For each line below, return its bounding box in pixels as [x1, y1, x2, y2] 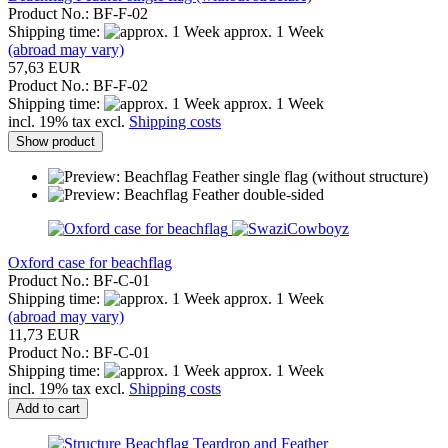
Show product [16, 133, 95, 149]
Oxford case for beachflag [8, 253, 172, 271]
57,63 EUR [8, 58, 81, 76]
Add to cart [16, 400, 80, 416]
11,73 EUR [8, 325, 80, 343]
